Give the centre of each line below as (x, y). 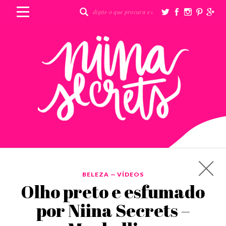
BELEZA (95, 174)
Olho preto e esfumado (113, 191)
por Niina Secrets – (113, 210)
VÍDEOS (131, 174)
